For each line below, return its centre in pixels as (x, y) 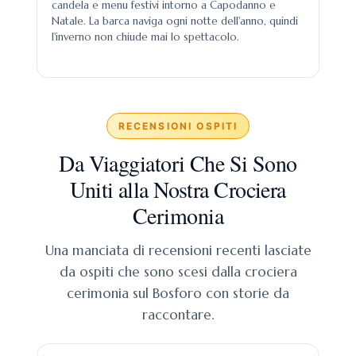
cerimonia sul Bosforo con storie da (178, 293)
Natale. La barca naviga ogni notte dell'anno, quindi (175, 21)
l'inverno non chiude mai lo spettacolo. (145, 37)
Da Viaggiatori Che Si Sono (178, 163)
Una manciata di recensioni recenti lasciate (178, 250)
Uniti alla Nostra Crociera (178, 189)
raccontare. (178, 315)
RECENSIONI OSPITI (178, 126)
